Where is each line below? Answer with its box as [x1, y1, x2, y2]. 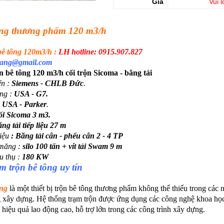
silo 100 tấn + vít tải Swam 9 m [20, 142, 122, 150]
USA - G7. [13, 89, 48, 98]
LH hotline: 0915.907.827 [58, 47, 144, 56]
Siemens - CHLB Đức [11, 79, 83, 87]
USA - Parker [1, 100, 46, 108]
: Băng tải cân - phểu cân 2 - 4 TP [8, 131, 123, 140]
